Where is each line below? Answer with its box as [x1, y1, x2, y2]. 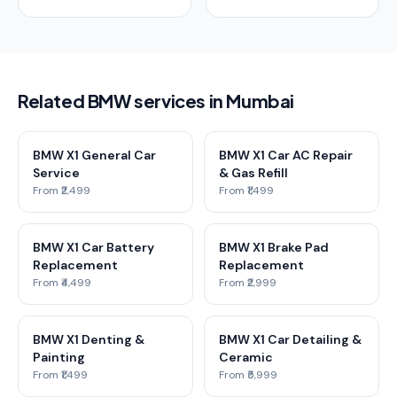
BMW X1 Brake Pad [219, 239, 329, 255]
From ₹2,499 [33, 183, 90, 198]
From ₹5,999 [219, 368, 277, 382]
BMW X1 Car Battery [33, 239, 154, 255]
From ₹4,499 [33, 276, 91, 290]
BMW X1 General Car [33, 147, 156, 163]
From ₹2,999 [219, 276, 276, 290]
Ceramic [219, 349, 273, 365]
